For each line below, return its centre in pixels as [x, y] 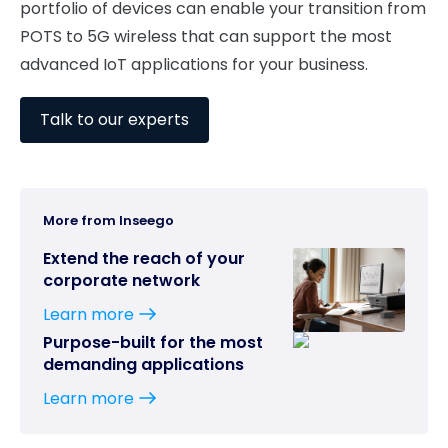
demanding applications [143, 364]
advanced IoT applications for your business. [194, 64]
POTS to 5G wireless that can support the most [206, 36]
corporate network [121, 280]
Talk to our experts [114, 119]
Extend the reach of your [144, 258]
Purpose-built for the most [153, 342]
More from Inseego [108, 220]
